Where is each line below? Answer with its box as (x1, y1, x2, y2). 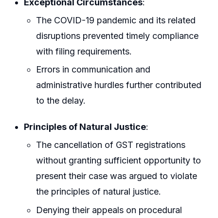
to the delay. (36, 95, 86, 106)
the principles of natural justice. (36, 186, 162, 197)
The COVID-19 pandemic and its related (36, 15, 196, 25)
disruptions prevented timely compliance (36, 30, 199, 41)
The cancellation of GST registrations (36, 140, 186, 150)
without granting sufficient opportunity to (36, 155, 201, 166)
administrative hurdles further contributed (36, 80, 202, 91)
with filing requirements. (36, 46, 132, 56)
